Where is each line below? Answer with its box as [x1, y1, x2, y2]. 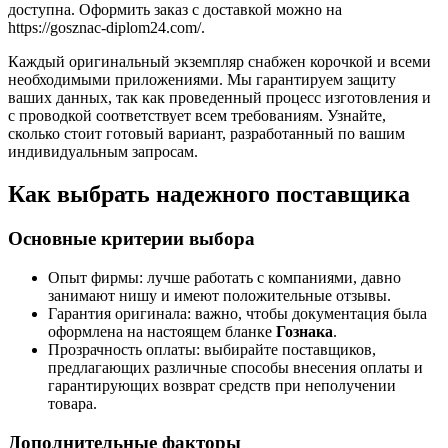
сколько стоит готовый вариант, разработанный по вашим [8, 125, 405, 143]
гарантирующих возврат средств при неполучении [48, 377, 396, 394]
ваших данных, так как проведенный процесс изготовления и [8, 89, 431, 107]
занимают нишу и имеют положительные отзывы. [48, 287, 391, 304]
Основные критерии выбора [8, 228, 255, 250]
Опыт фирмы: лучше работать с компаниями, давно [48, 269, 401, 286]
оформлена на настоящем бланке [48, 323, 276, 340]
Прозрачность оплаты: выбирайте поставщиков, [48, 341, 376, 358]
